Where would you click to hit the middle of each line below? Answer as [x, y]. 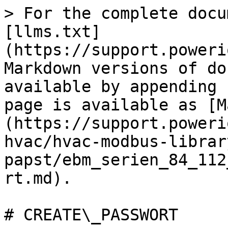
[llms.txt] [52, 32]
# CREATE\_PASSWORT [91, 215]
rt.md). [38, 178]
